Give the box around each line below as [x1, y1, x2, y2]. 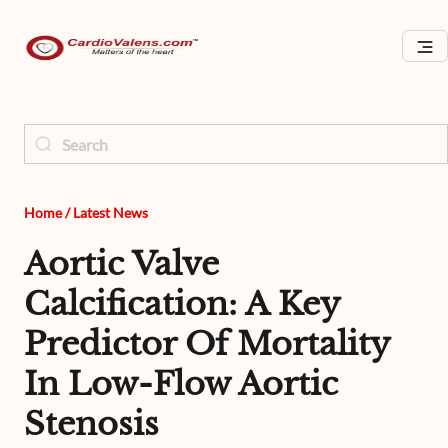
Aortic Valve [24, 244, 219, 284]
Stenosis [24, 404, 159, 444]
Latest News [73, 204, 148, 221]
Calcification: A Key [24, 284, 339, 324]
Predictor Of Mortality [24, 324, 389, 364]
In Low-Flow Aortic [24, 364, 338, 404]
